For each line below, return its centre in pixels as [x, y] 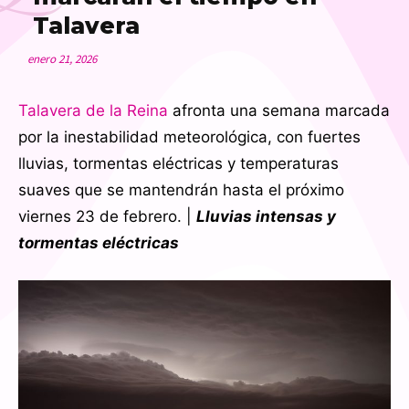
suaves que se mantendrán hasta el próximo [181, 189]
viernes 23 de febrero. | [107, 216]
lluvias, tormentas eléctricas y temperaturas [178, 163]
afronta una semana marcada [279, 110]
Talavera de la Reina [93, 110]
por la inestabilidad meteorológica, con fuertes [189, 136]
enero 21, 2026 [62, 58]
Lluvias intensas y [266, 216]
